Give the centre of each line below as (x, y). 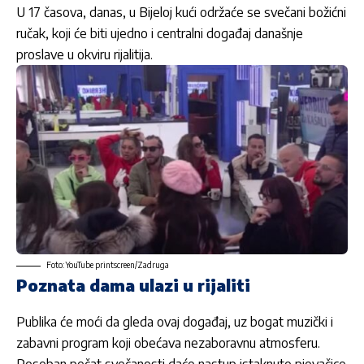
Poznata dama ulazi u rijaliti (133, 284)
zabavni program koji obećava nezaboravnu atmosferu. (168, 342)
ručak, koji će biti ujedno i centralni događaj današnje (160, 34)
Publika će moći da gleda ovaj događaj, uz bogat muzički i (175, 321)
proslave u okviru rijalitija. (86, 55)
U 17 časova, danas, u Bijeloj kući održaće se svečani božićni (181, 13)
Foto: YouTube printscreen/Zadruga (108, 264)
